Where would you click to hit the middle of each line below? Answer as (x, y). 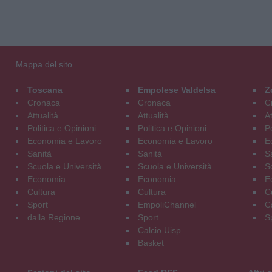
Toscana (45, 90)
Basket (151, 243)
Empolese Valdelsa (176, 90)
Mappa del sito (44, 64)
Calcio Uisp (159, 230)
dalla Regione (53, 217)
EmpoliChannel (167, 204)
